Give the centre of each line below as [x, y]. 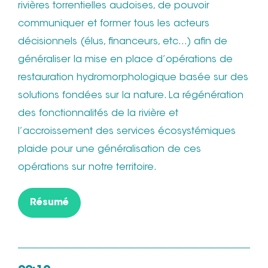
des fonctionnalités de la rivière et [98, 113]
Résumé [49, 202]
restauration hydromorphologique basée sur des [133, 77]
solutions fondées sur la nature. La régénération [131, 95]
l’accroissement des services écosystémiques [127, 131]
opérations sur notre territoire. [87, 167]
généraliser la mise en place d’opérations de [125, 60]
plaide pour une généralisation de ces [109, 149]
